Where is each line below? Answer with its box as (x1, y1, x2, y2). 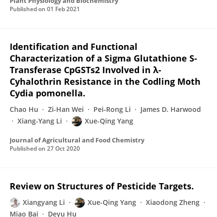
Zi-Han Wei (48, 105, 84, 114)
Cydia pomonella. (10, 87, 85, 99)
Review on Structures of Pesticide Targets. (10, 180, 194, 192)
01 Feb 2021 (47, 5, 80, 13)
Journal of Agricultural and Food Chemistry (10, 136, 144, 144)
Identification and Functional (10, 41, 138, 52)
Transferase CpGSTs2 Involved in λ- (10, 64, 161, 76)
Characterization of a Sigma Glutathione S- (10, 52, 197, 64)
